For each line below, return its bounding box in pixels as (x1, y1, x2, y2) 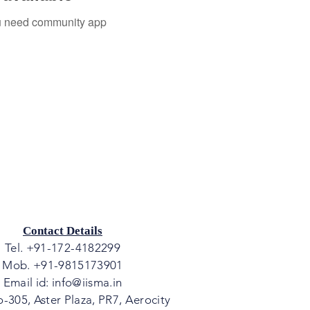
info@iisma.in (51, 275, 122, 289)
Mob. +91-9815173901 (2, 257, 123, 272)
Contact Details (23, 224, 102, 237)
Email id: (3, 275, 52, 289)
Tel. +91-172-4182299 (5, 240, 120, 255)
